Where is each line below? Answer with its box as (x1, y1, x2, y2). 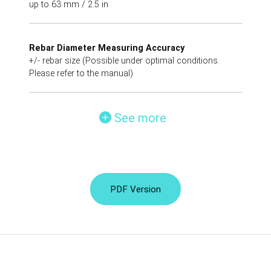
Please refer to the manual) (29, 68, 133, 79)
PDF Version (110, 183, 161, 195)
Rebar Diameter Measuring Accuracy (29, 42, 184, 53)
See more (114, 110, 166, 125)
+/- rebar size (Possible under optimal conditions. (29, 55, 220, 66)
